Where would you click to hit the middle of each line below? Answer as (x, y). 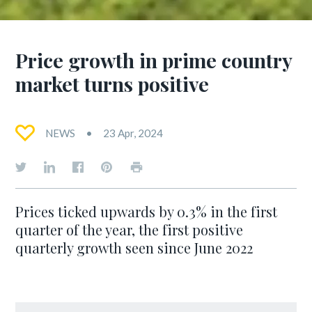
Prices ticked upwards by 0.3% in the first (147, 211)
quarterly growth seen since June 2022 (134, 248)
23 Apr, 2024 (133, 133)
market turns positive (112, 84)
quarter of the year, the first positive (130, 229)
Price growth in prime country (154, 60)
